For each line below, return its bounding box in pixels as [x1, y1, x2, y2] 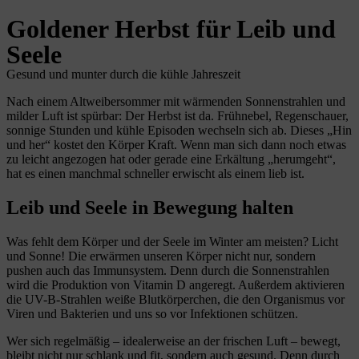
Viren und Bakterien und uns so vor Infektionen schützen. [6, 306, 298, 321]
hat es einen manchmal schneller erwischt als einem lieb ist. [6, 167, 305, 180]
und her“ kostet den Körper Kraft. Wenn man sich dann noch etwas [6, 138, 346, 151]
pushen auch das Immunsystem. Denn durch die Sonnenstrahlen [6, 263, 329, 277]
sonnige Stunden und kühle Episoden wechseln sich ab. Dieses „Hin [6, 123, 352, 137]
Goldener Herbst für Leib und [6, 14, 336, 43]
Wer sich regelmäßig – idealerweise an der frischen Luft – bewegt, [6, 333, 341, 348]
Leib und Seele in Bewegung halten [6, 196, 293, 218]
